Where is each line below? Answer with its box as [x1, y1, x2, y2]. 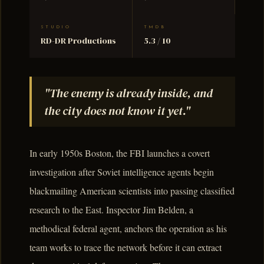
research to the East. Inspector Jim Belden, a [29, 203, 193, 216]
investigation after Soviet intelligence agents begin [29, 166, 214, 179]
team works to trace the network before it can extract [29, 241, 222, 254]
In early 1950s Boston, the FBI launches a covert [29, 147, 210, 160]
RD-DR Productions [41, 34, 117, 47]
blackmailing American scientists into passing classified [29, 184, 235, 197]
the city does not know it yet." [44, 102, 190, 119]
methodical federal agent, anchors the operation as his [29, 222, 227, 235]
